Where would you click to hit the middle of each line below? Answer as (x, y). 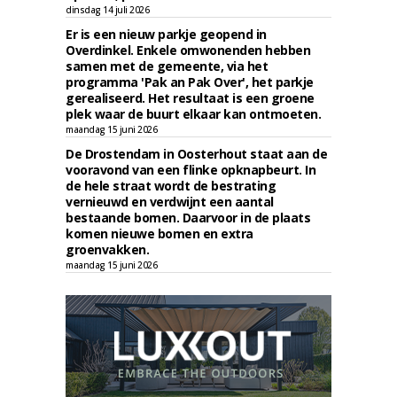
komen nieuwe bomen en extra (160, 234)
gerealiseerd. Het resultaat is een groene (190, 98)
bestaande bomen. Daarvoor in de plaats (188, 218)
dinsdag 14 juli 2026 (107, 10)
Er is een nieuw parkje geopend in (166, 34)
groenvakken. (107, 249)
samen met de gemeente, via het (167, 66)
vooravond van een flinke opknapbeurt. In (191, 170)
